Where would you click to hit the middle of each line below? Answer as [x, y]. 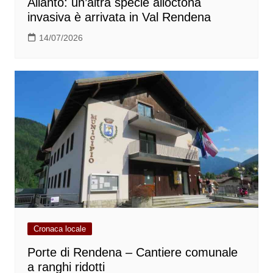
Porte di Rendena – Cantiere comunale [132, 253]
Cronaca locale [59, 229]
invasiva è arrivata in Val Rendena [119, 17]
